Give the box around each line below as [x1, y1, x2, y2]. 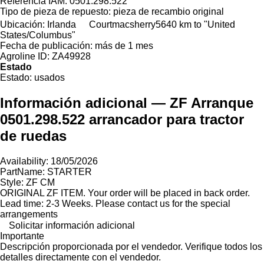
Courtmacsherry [89, 19, 156, 29]
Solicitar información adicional [9, 220, 135, 230]
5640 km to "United [156, 19, 235, 29]
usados [34, 72, 65, 82]
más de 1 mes [95, 40, 153, 51]
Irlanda [47, 19, 76, 29]
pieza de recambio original [113, 6, 224, 16]
